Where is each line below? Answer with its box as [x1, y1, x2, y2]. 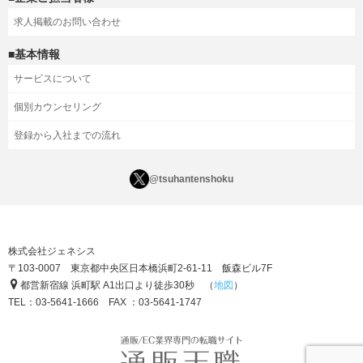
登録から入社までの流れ [14, 130, 121, 142]
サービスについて [14, 73, 92, 85]
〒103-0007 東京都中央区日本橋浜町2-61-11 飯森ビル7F [8, 263, 272, 275]
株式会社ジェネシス [8, 246, 96, 258]
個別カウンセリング [14, 101, 101, 113]
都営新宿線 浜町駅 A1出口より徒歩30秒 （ [18, 280, 214, 292]
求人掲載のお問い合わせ [14, 16, 121, 28]
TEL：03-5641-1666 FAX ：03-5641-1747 [8, 297, 202, 309]
